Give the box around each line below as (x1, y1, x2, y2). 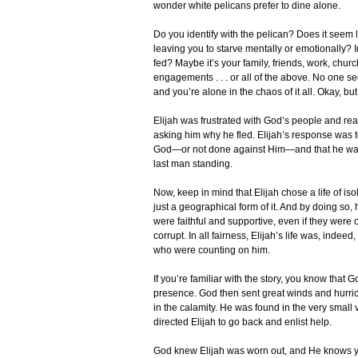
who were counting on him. (153, 245, 270, 257)
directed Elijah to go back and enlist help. (153, 316, 332, 328)
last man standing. (153, 158, 233, 170)
